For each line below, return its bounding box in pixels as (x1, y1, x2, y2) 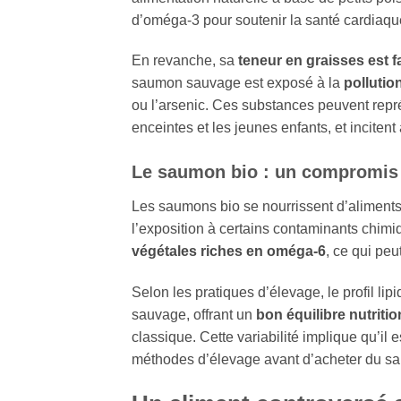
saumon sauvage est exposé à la (132, 75, 344, 91)
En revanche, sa (132, 53, 238, 69)
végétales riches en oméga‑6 (132, 243, 326, 260)
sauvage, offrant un (132, 306, 256, 322)
